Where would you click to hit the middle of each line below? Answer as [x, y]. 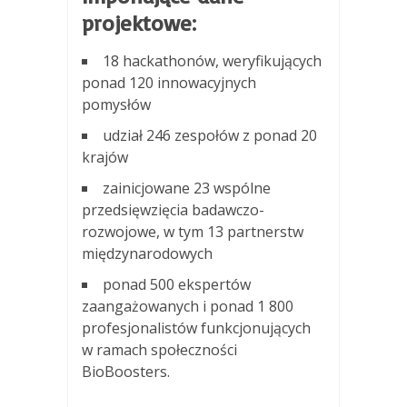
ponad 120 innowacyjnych [169, 82]
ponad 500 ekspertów [177, 284]
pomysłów [116, 104]
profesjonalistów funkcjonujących [196, 328]
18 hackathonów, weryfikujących [212, 60]
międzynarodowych [147, 253]
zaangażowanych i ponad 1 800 [188, 306]
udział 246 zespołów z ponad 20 [210, 135]
